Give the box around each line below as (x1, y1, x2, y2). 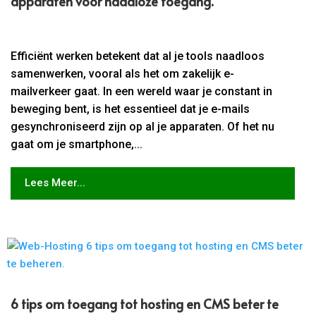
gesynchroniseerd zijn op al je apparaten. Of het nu (11, 119, 275, 133)
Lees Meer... (24, 176, 85, 190)
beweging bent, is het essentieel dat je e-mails (11, 102, 250, 116)
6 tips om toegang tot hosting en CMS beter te (11, 294, 279, 312)
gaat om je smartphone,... (11, 137, 143, 151)
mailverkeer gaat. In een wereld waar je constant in (11, 84, 273, 98)
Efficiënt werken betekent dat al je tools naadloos (11, 49, 265, 63)
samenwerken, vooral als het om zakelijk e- (11, 66, 235, 80)
